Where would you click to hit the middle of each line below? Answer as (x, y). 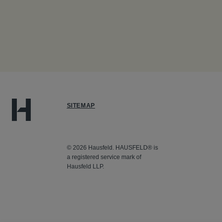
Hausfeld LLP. (85, 166)
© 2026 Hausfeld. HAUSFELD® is (112, 148)
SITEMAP (81, 106)
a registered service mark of (104, 157)
